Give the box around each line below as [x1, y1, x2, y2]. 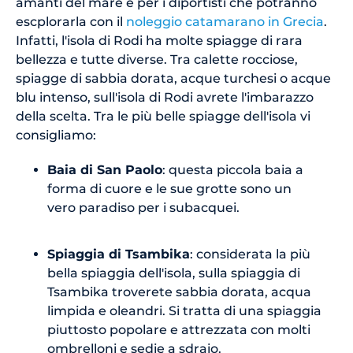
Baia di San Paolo [47, 162, 162, 177]
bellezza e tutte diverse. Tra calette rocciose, [16, 52, 298, 67]
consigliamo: [16, 128, 96, 143]
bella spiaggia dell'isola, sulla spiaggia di [47, 266, 300, 281]
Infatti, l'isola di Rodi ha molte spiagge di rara [16, 33, 303, 48]
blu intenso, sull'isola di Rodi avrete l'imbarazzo [16, 90, 314, 105]
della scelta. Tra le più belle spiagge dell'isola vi [16, 109, 310, 124]
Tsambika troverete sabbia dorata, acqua [47, 284, 311, 299]
